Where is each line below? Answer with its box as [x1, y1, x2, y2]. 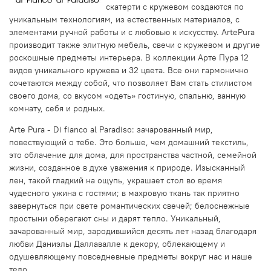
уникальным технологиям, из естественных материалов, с [9, 13, 240, 25]
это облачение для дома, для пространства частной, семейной [9, 149, 256, 160]
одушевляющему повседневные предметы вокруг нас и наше [9, 250, 252, 262]
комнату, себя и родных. [9, 102, 105, 114]
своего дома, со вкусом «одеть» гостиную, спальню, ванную [9, 90, 246, 101]
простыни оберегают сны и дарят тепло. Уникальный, [9, 212, 221, 224]
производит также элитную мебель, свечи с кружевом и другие [9, 39, 260, 50]
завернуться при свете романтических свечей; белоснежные [9, 200, 250, 211]
